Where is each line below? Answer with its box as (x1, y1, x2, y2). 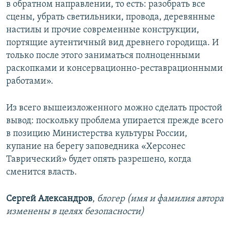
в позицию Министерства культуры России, (6, 128, 187, 139)
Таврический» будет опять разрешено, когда (6, 154, 191, 164)
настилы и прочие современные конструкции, (6, 25, 199, 35)
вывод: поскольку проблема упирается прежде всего (6, 116, 223, 126)
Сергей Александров (6, 194, 92, 204)
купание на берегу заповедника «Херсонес (6, 141, 185, 151)
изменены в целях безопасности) (6, 206, 144, 217)
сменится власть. (6, 167, 77, 177)
